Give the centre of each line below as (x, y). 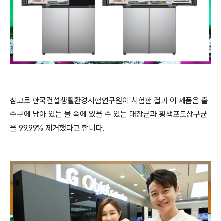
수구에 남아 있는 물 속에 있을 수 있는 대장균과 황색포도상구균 (109, 114)
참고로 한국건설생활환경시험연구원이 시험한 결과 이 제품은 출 (109, 100)
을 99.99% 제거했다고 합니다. (57, 128)
